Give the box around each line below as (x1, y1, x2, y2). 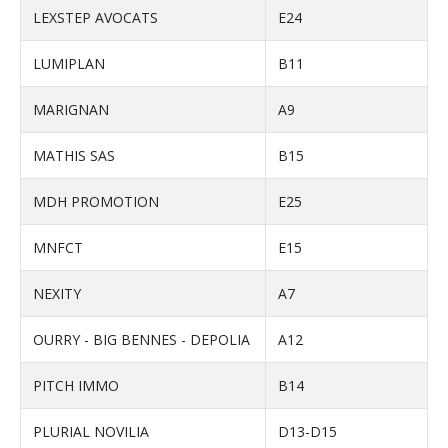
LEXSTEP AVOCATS (33, 8, 158, 28)
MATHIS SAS (33, 146, 115, 166)
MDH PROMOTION (33, 192, 159, 212)
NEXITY (33, 284, 81, 304)
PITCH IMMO (33, 376, 119, 396)
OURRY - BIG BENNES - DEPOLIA (33, 330, 250, 350)
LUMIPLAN (33, 54, 105, 74)
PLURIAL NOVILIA (33, 422, 149, 442)
